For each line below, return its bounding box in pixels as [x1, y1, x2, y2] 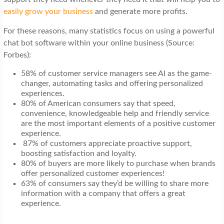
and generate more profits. [92, 7, 187, 16]
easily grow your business [3, 7, 93, 16]
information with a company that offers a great [20, 189, 185, 198]
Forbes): [3, 51, 31, 59]
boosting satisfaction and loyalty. [20, 149, 138, 158]
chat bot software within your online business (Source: [3, 39, 194, 47]
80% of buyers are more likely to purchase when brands [20, 159, 215, 168]
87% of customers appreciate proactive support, [20, 139, 192, 148]
